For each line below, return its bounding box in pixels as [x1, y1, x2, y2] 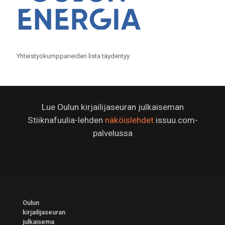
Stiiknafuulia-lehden [27, 115, 105, 125]
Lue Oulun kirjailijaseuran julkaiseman [41, 102, 184, 112]
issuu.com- [153, 115, 198, 125]
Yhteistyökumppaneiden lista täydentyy [17, 52, 130, 60]
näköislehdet [104, 115, 154, 125]
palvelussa [92, 128, 133, 138]
